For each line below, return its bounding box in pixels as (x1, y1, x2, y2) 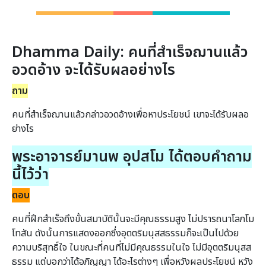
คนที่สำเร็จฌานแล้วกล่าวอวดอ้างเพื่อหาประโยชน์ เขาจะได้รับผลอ (12, 107, 249, 122)
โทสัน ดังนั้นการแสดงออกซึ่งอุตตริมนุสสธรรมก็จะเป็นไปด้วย (12, 226, 239, 240)
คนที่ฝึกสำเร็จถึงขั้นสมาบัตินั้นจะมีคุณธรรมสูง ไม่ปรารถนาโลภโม (12, 211, 254, 226)
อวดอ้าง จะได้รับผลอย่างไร (12, 58, 175, 81)
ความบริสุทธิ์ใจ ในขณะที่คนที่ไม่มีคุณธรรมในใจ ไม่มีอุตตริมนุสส (12, 240, 251, 255)
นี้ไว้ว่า (12, 163, 49, 186)
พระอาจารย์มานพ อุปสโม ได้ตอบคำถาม (12, 145, 252, 168)
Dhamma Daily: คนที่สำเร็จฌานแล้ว (12, 40, 248, 64)
